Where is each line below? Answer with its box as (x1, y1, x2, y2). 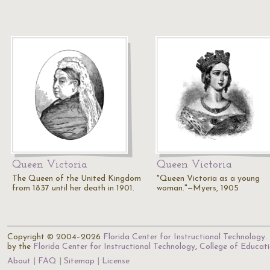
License (102, 257, 130, 266)
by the (7, 242, 33, 251)
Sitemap (64, 257, 95, 266)
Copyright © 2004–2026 (7, 233, 103, 242)
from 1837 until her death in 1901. (12, 184, 134, 193)
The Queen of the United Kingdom (12, 174, 141, 183)
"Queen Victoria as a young (157, 174, 260, 183)
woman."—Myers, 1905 (157, 184, 239, 193)
